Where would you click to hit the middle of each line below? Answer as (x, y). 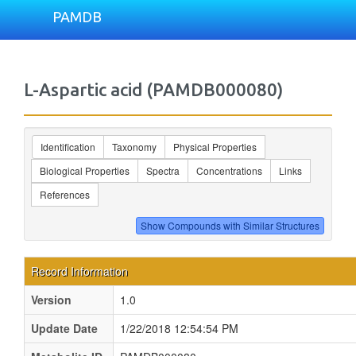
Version (51, 300)
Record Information (79, 271)
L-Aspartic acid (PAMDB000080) (153, 89)
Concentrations (229, 170)
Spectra (163, 170)
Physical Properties (215, 147)
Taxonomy (134, 147)
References (65, 194)
